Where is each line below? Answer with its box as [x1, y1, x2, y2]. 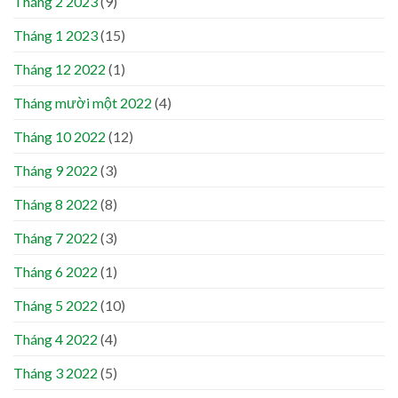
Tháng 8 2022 [13, 195, 98, 213]
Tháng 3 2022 [13, 364, 98, 382]
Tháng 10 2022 [13, 128, 106, 146]
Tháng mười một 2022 [13, 94, 152, 112]
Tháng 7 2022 [13, 229, 98, 247]
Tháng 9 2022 [13, 162, 98, 179]
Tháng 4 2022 [13, 330, 98, 348]
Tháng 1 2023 [13, 27, 98, 44]
